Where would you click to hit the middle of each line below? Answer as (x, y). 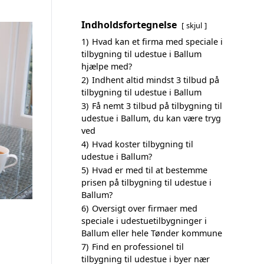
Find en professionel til (138, 247)
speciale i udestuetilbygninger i (144, 221)
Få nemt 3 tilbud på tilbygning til (157, 106)
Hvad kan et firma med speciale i (157, 42)
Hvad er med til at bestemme (150, 170)
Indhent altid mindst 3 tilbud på (156, 80)
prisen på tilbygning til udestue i (146, 182)
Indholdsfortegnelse (129, 25)
